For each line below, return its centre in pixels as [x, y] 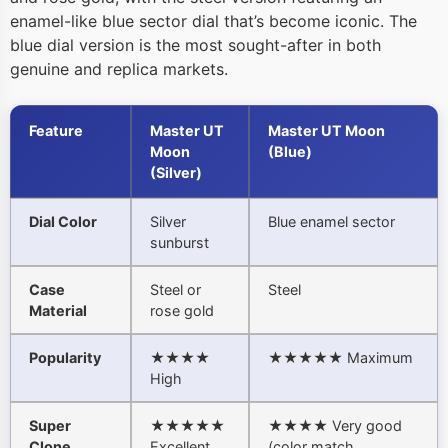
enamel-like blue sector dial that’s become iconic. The [213, 21]
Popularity [65, 358]
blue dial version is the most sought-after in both [195, 45]
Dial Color [63, 222]
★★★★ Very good [335, 426]
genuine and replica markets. [119, 69]
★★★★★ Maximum [340, 358]
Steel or [175, 290]
